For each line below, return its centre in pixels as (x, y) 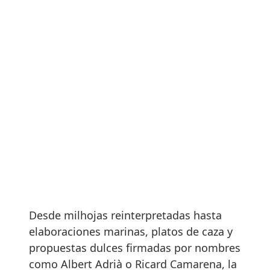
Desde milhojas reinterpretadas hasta (125, 215)
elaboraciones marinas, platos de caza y (131, 232)
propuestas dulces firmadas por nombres (135, 248)
